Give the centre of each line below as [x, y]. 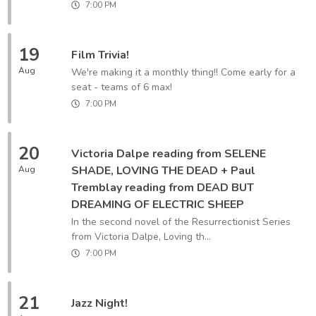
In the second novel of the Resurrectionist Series [181, 222]
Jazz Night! [99, 303]
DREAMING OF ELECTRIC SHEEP [158, 205]
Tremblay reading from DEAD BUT [163, 188]
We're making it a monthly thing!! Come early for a [183, 72]
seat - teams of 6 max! [122, 87]
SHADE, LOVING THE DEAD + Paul [163, 171]
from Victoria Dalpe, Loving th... [141, 237]
